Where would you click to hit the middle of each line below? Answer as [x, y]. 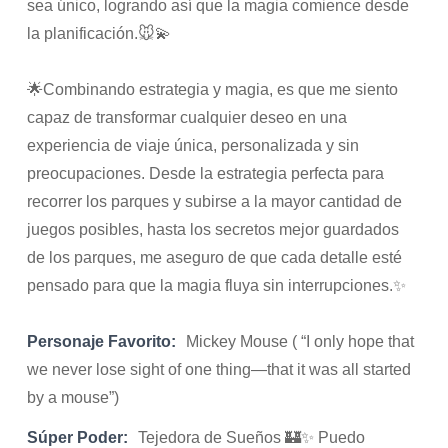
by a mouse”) [73, 397]
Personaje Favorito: [102, 341]
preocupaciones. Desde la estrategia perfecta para [206, 173]
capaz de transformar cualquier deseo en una [187, 117]
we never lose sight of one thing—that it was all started [219, 369]
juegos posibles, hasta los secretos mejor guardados [213, 229]
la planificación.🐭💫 [99, 33]
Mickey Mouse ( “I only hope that [300, 341]
